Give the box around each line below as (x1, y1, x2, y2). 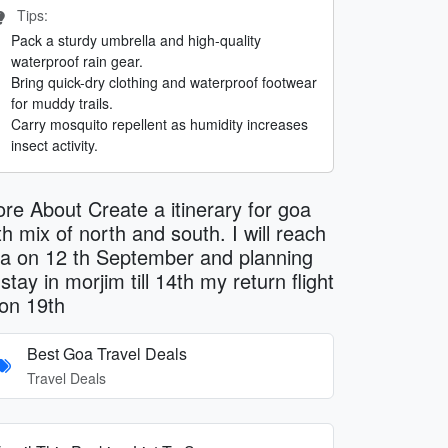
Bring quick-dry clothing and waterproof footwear (11, 71, 317, 92)
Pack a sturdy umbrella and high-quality (11, 29, 261, 50)
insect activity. (11, 134, 98, 155)
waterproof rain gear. (11, 50, 143, 71)
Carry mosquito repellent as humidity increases (11, 113, 308, 134)
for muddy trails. (11, 92, 113, 113)
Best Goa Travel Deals (27, 341, 187, 365)
